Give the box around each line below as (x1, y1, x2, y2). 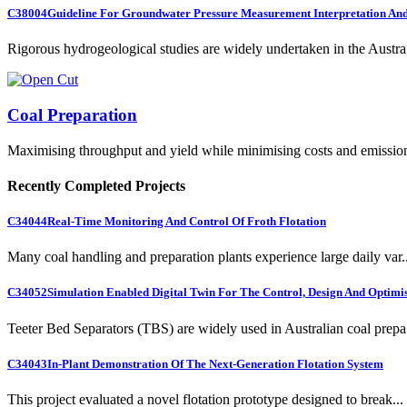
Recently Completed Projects (7, 177, 185, 194)
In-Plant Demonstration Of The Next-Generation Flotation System (47, 356, 383, 371)
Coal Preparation (7, 104, 137, 124)
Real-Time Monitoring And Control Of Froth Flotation (47, 214, 326, 229)
